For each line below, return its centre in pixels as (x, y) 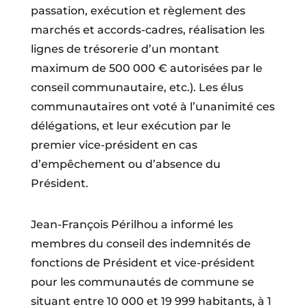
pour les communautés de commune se (142, 282)
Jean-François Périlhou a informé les (132, 224)
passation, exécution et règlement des (138, 11)
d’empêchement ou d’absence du (125, 164)
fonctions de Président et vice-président (143, 262)
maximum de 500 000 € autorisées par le (146, 69)
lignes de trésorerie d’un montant (125, 49)
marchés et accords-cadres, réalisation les (147, 30)
